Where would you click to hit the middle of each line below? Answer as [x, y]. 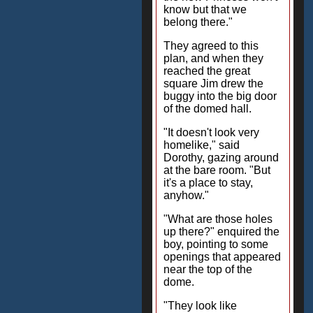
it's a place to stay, [208, 183]
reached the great [207, 71]
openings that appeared [222, 257]
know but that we [205, 9]
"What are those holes [218, 219]
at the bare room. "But [217, 170]
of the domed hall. [208, 109]
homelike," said [202, 145]
